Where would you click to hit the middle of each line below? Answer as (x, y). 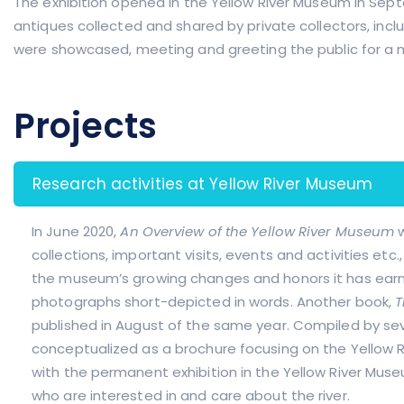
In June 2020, (74, 231)
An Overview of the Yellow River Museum (257, 231)
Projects (85, 126)
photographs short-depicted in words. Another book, (212, 302)
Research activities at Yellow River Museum (203, 184)
